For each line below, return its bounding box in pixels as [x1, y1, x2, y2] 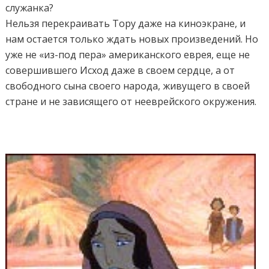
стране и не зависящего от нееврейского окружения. [5, 94, 257, 108]
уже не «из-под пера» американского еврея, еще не [5, 47, 250, 61]
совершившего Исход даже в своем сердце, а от [5, 63, 235, 77]
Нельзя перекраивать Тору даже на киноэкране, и [5, 16, 246, 30]
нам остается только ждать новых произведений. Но [5, 32, 259, 46]
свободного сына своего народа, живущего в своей [5, 79, 250, 92]
